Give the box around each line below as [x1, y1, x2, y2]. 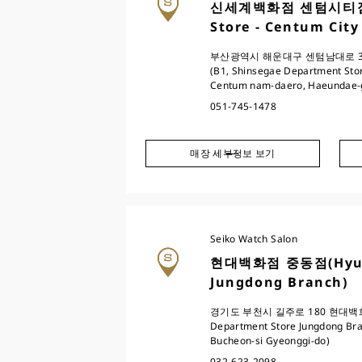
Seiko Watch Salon [210, 232, 297, 246]
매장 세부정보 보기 [190, 146, 276, 160]
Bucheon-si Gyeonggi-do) [210, 334, 330, 347]
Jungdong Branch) [210, 273, 348, 291]
